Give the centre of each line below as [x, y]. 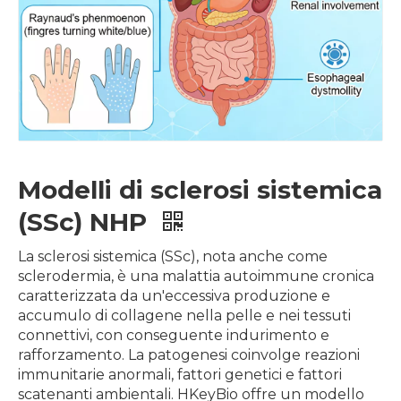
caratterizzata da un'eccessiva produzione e [174, 296]
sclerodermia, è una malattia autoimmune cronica [196, 276]
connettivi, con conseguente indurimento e [174, 335]
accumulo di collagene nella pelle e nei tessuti [184, 316]
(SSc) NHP [86, 222]
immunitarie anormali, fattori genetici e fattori [180, 375]
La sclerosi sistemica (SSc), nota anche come [173, 256]
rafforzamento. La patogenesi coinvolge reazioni [189, 355]
